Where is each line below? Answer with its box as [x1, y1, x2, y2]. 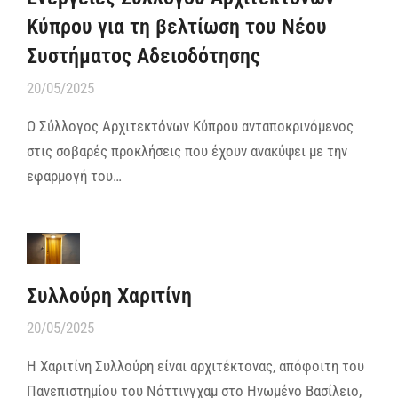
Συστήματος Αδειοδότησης [27, 43, 260, 68]
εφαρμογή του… [27, 166, 122, 185]
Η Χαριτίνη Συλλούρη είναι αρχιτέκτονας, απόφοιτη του [27, 356, 364, 375]
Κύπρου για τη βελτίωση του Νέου [27, 13, 327, 39]
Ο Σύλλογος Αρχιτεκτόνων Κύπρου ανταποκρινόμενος [27, 116, 354, 135]
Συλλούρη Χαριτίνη [27, 283, 192, 308]
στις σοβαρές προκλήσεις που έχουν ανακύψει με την [27, 141, 347, 160]
